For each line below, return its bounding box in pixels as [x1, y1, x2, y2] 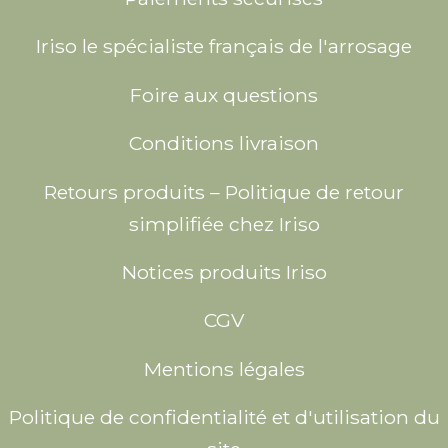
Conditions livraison [129, 131, 319, 156]
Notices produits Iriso [121, 259, 327, 284]
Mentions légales [143, 356, 305, 381]
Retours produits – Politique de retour [44, 179, 404, 204]
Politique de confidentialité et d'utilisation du [8, 405, 440, 430]
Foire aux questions [130, 82, 318, 107]
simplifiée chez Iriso [128, 211, 320, 236]
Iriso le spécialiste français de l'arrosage [36, 34, 412, 59]
